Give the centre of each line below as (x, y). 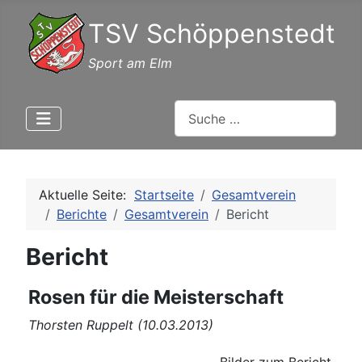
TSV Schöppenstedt (212, 34)
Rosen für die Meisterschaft (156, 297)
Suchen (196, 109)
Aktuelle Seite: (86, 195)
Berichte (82, 215)
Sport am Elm (130, 63)
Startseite (164, 195)
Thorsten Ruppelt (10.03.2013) (121, 325)
